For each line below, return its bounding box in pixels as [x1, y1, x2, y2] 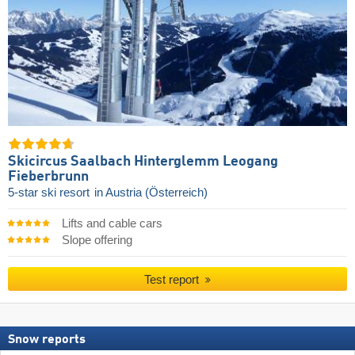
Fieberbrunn [8, 169, 89, 184]
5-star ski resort [8, 185, 93, 199]
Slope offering [61, 233, 132, 246]
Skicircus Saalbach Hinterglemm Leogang [8, 154, 278, 169]
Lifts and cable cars [61, 216, 162, 230]
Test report [144, 272, 203, 286]
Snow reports [8, 334, 86, 347]
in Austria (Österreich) [94, 185, 208, 199]
